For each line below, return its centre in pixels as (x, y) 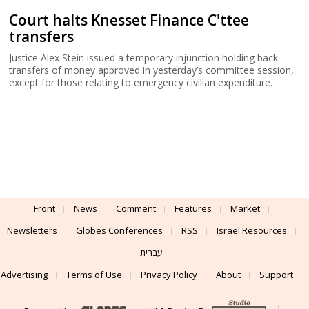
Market (245, 208)
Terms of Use (94, 274)
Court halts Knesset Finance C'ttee (129, 20)
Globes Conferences (119, 230)
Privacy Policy (169, 274)
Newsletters (32, 230)
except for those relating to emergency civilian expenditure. (141, 82)
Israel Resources (251, 230)
